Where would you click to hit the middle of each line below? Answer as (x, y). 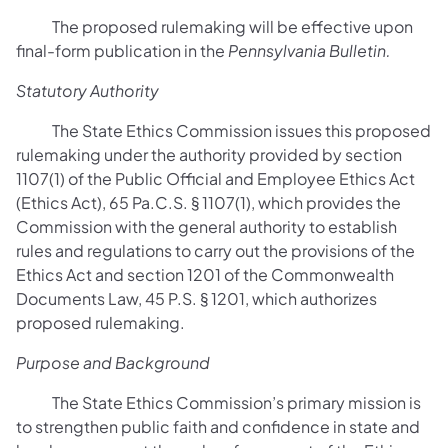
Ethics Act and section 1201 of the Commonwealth (205, 274)
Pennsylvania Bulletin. (309, 50)
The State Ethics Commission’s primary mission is (218, 402)
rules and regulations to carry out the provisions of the (215, 250)
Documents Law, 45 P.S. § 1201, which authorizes (196, 298)
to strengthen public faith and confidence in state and (218, 426)
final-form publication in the (122, 50)
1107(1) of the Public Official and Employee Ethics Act (215, 178)
